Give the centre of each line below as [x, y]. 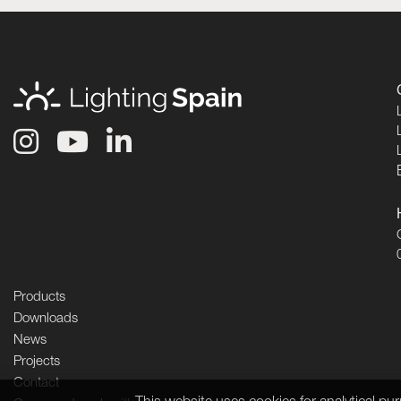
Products [39, 298]
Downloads [46, 319]
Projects [37, 362]
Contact [36, 384]
